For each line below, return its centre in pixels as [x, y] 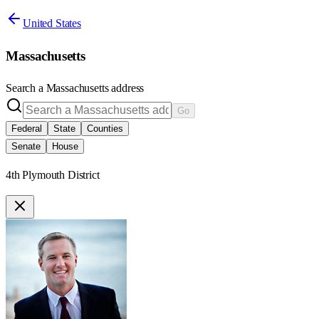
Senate [26, 147]
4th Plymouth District [53, 175]
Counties [105, 129]
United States [52, 23]
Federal [27, 129]
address [126, 88]
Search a [26, 88]
